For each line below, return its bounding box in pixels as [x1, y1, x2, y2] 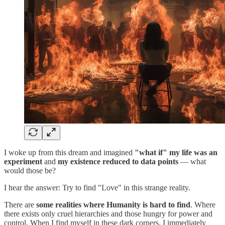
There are [4, 200, 36, 209]
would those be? [4, 166, 56, 175]
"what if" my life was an [135, 148, 217, 157]
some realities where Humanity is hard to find [36, 200, 190, 209]
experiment [4, 157, 42, 166]
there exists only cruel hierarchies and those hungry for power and [4, 209, 212, 218]
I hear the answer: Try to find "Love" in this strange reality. [4, 183, 190, 192]
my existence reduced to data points [58, 157, 178, 166]
